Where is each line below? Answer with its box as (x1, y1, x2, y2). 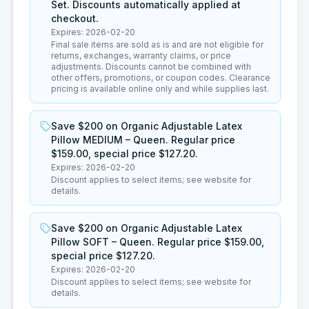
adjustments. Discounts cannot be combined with (51, 61, 251, 72)
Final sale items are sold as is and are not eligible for (51, 39, 263, 50)
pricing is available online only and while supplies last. (51, 83, 269, 94)
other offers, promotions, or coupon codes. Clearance (51, 72, 270, 83)
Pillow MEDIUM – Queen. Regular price (51, 134, 235, 146)
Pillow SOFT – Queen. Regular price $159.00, (51, 236, 264, 248)
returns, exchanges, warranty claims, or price (51, 50, 231, 61)
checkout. (51, 12, 99, 24)
